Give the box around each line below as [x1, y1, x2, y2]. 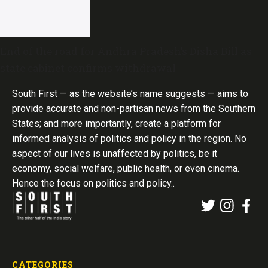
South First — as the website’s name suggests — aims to [12, 88, 248, 100]
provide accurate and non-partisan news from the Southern [12, 103, 255, 115]
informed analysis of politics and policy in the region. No [12, 133, 246, 145]
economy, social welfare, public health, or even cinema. [12, 163, 239, 175]
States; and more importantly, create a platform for [12, 118, 221, 130]
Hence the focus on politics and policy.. [12, 178, 175, 190]
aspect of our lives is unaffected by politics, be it [12, 148, 217, 160]
